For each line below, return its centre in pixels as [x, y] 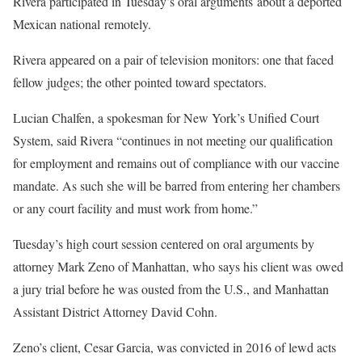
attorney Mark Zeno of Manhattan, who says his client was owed [178, 266]
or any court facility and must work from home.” [135, 208]
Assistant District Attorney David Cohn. [115, 311]
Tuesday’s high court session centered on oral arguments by [164, 243]
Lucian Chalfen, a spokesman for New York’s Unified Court [166, 117]
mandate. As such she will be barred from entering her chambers [177, 185]
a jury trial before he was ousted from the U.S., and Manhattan [171, 288]
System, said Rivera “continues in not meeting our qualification [173, 140]
